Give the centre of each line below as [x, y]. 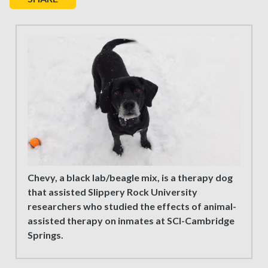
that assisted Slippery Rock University [112, 192]
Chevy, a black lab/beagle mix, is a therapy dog [130, 178]
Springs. [45, 235]
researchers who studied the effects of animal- [132, 206]
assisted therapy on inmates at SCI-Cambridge [131, 221]
